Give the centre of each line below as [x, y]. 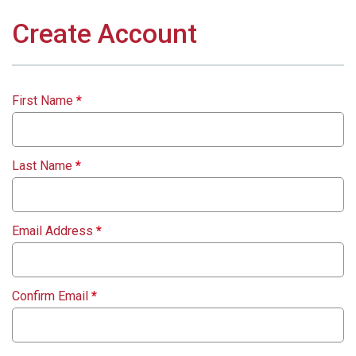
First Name [44, 100]
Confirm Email [52, 296]
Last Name [44, 165]
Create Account [104, 33]
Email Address [54, 230]
